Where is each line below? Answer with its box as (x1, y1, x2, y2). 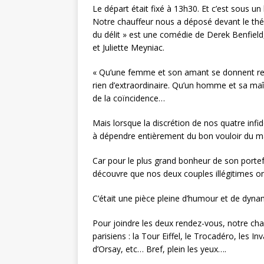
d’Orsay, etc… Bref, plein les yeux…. (93, 243, 226, 255)
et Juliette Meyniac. (93, 42, 164, 53)
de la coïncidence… (93, 93, 165, 104)
